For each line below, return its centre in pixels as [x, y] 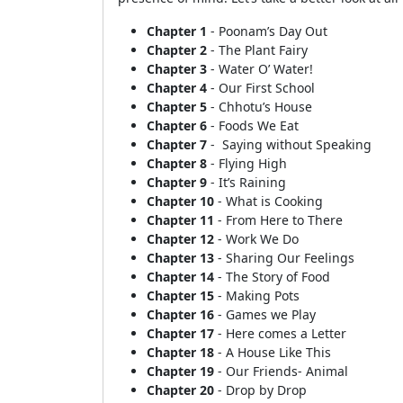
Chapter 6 [177, 125]
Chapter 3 [177, 69]
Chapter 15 [180, 296]
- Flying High [247, 163]
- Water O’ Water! [260, 69]
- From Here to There [278, 220]
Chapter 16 [180, 314]
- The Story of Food [272, 277]
